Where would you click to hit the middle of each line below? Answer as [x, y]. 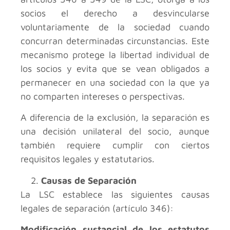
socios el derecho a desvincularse [115, 13]
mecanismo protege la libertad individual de [115, 54]
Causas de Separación [89, 180]
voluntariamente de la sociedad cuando [115, 27]
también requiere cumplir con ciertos [115, 145]
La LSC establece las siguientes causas [115, 194]
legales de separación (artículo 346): [97, 208]
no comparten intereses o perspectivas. [103, 96]
